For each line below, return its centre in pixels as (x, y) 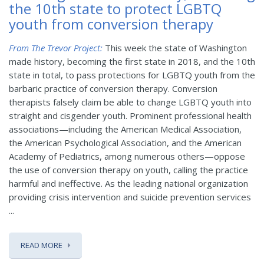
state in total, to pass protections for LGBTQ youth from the (132, 75)
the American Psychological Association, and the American (125, 142)
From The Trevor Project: (56, 47)
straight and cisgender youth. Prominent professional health (130, 115)
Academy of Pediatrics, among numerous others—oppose (127, 156)
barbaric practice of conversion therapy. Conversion (113, 88)
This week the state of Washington (175, 47)
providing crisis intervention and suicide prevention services (130, 197)
